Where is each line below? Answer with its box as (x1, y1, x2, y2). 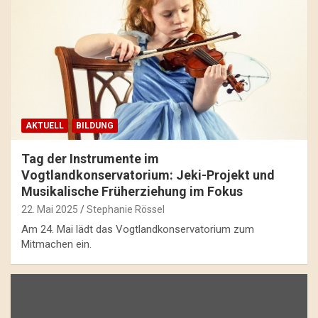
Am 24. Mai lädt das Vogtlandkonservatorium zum (21, 223, 254, 236)
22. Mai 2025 (21, 204, 78, 216)
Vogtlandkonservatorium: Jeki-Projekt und (21, 168, 275, 183)
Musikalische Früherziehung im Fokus (21, 184, 243, 199)
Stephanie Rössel (87, 204, 165, 216)
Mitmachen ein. (21, 238, 92, 251)
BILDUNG (76, 121, 114, 131)
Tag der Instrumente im (21, 151, 159, 167)
